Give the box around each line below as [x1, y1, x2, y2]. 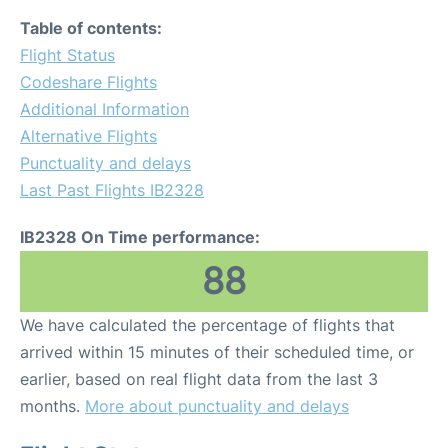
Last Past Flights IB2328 [20, 180, 204, 200]
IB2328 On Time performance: [20, 227, 260, 247]
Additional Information [20, 99, 189, 119]
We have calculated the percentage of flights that [20, 315, 395, 335]
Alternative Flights [20, 126, 157, 146]
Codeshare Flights [20, 72, 157, 92]
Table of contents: [20, 18, 162, 38]
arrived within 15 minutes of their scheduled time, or [20, 342, 414, 362]
